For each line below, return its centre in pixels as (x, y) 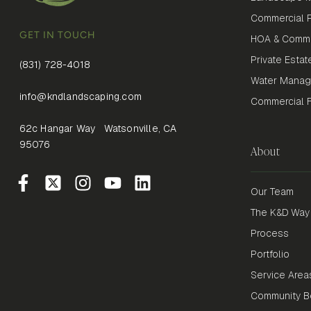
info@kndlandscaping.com (81, 97)
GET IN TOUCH (57, 34)
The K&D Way (280, 213)
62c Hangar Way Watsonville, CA (98, 129)
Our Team (272, 192)
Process (269, 234)
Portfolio (270, 254)
